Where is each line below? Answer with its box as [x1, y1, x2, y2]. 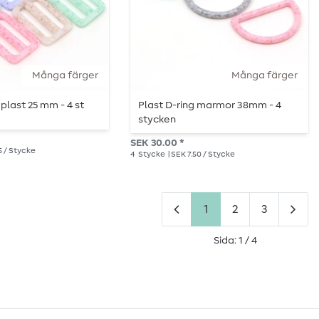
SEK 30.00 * [130, 137, 184, 148]
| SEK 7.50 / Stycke [167, 150, 235, 158]
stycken [138, 115, 177, 125]
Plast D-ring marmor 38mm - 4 [138, 100, 282, 111]
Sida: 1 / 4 [213, 235, 257, 246]
